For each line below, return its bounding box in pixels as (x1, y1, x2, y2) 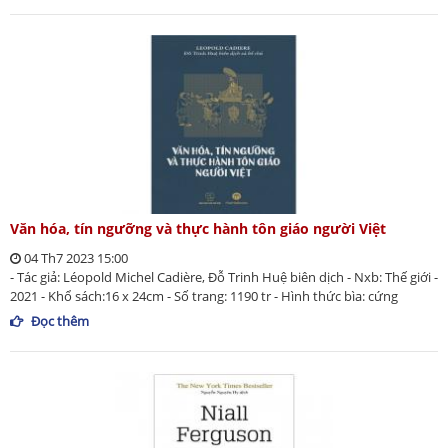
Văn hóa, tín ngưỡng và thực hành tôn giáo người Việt (10, 218, 386, 238)
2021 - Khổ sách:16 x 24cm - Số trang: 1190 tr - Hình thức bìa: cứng (10, 286, 398, 305)
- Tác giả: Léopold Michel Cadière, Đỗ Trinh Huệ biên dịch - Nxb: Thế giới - (10, 267, 438, 286)
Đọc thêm (31, 311, 89, 330)
